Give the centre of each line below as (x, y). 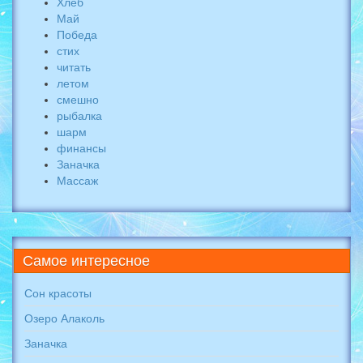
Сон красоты (58, 293)
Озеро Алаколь (64, 318)
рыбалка (79, 116)
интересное (109, 261)
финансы (81, 148)
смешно (78, 100)
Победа (77, 35)
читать (74, 67)
